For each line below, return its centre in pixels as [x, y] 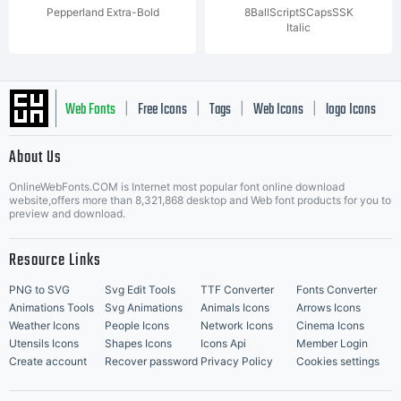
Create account [48, 361]
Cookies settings [338, 361]
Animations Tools [51, 307]
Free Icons [162, 110]
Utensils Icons [44, 343]
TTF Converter [237, 290]
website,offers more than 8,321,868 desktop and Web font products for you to [200, 200]
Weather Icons [44, 325]
